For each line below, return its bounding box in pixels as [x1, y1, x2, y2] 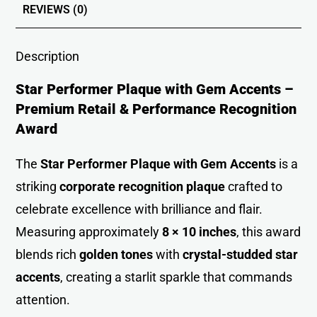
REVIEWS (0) [23, 2, 88, 16]
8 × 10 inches [162, 224, 237, 239]
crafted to [225, 178, 283, 194]
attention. [16, 292, 71, 307]
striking [16, 178, 60, 194]
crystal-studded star [183, 246, 299, 262]
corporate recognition [59, 178, 187, 194]
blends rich [16, 246, 80, 262]
